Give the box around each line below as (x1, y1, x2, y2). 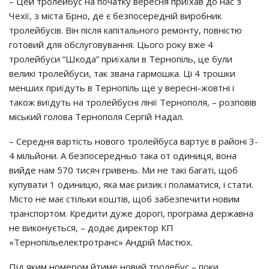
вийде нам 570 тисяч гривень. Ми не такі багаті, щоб (9, 164, 238, 176)
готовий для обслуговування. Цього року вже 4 (9, 38, 213, 50)
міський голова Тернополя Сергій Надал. (9, 110, 184, 122)
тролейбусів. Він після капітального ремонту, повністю (9, 24, 242, 36)
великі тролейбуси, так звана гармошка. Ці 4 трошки (9, 67, 235, 79)
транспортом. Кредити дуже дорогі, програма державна (9, 207, 253, 219)
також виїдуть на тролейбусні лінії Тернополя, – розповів (9, 96, 256, 108)
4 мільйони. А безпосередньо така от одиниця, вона (9, 150, 237, 162)
